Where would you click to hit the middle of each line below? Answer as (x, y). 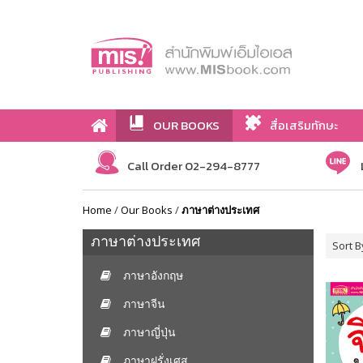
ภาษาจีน (144, 303)
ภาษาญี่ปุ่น (149, 332)
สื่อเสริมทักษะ (304, 125)
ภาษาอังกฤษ (153, 275)
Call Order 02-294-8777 (194, 166)
